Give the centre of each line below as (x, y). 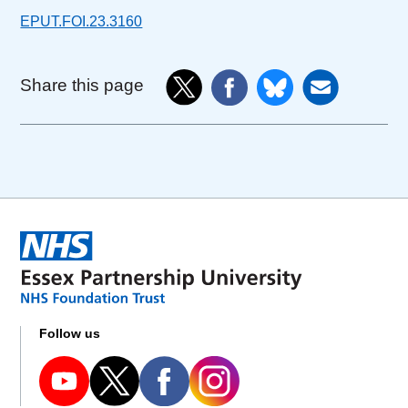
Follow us (70, 333)
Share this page (82, 86)
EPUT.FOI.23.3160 (82, 22)
